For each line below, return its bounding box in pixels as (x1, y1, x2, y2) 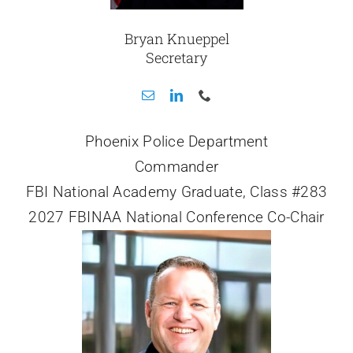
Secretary (146, 47, 207, 67)
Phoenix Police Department (84, 132, 269, 150)
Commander (134, 157, 219, 176)
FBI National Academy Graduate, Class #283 (25, 182, 328, 201)
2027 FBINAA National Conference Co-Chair (28, 207, 325, 226)
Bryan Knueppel (124, 28, 229, 48)
